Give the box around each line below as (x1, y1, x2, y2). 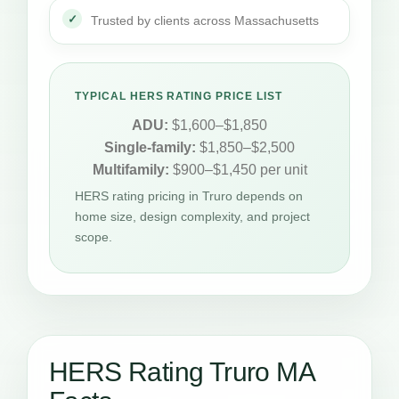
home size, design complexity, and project (75, 209, 310, 224)
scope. (75, 230, 112, 245)
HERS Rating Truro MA (49, 357, 313, 387)
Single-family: (104, 140, 196, 156)
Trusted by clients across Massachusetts (91, 13, 319, 28)
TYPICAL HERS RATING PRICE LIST (75, 90, 282, 103)
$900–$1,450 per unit (168, 162, 307, 178)
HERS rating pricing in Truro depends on (75, 189, 303, 204)
